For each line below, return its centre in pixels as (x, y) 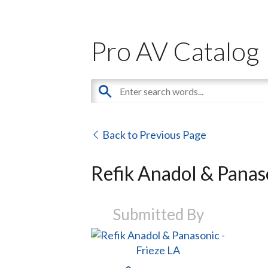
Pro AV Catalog (175, 51)
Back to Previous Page (153, 135)
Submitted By (158, 214)
